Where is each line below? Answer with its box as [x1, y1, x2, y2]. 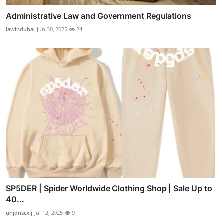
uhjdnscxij [6, 209, 32, 217]
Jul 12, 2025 [34, 209, 63, 217]
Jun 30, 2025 [37, 25, 67, 33]
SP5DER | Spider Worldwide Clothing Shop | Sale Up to [6, 183, 212, 194]
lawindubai [6, 25, 35, 33]
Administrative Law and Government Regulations [6, 10, 191, 21]
